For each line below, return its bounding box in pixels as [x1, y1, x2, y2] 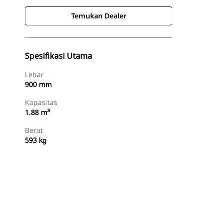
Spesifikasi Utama [25, 50, 92, 61]
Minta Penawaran [110, 205, 161, 214]
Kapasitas [25, 98, 57, 107]
